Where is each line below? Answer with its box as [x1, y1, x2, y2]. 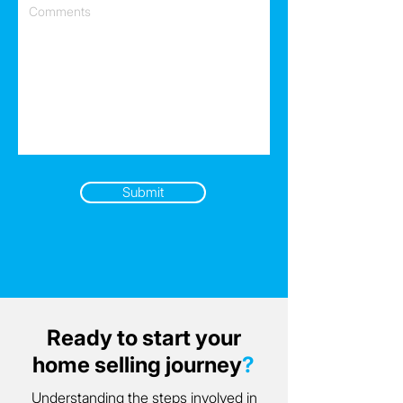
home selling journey [32, 352, 242, 378]
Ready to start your [46, 325, 241, 351]
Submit [122, 184, 164, 201]
